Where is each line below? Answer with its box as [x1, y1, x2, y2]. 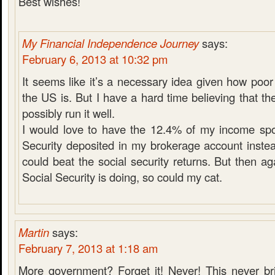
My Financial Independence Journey [22, 35, 199, 51]
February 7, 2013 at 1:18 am [18, 240, 158, 256]
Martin [18, 224, 49, 240]
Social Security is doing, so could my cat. [22, 169, 222, 185]
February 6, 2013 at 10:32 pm [22, 51, 168, 67]
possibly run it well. [22, 105, 115, 121]
